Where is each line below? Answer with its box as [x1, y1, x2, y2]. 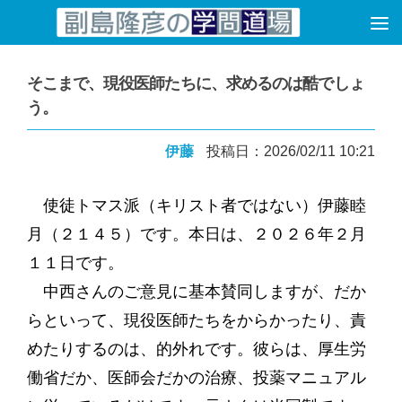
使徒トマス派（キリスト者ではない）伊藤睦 [26, 196, 366, 215]
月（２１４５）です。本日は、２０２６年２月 [26, 224, 366, 244]
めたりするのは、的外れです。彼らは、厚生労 [26, 339, 366, 359]
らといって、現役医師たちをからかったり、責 [26, 310, 366, 330]
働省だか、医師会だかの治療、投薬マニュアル [26, 368, 366, 388]
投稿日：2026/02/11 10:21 [206, 144, 376, 159]
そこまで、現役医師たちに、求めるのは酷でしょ [26, 74, 364, 93]
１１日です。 [26, 253, 124, 273]
